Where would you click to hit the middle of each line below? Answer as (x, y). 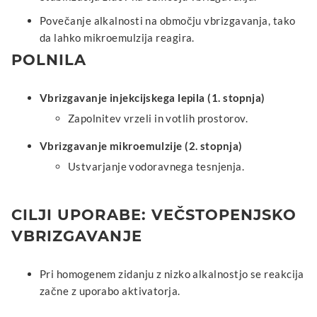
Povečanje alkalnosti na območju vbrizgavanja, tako (168, 20)
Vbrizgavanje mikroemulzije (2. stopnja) (141, 145)
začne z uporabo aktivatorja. (110, 290)
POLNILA (49, 59)
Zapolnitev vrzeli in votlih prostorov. (158, 118)
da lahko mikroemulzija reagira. (117, 37)
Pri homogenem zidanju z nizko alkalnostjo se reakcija (172, 273)
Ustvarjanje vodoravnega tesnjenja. (156, 166)
